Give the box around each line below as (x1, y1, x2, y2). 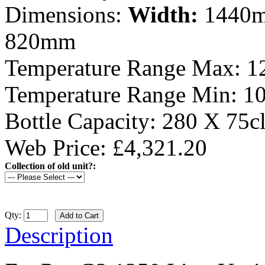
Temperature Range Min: (5, 82, 243, 108)
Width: (128, 2, 198, 28)
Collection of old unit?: (5, 161, 96, 172)
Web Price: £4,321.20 (5, 135, 207, 161)
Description (5, 222, 113, 248)
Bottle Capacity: (5, 108, 162, 134)
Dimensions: (5, 2, 122, 28)
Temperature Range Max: (5, 55, 247, 81)
